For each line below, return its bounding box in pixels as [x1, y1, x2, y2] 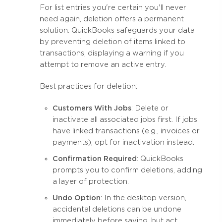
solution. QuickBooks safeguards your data [40, 26, 195, 34]
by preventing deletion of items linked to [40, 37, 185, 46]
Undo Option [53, 193, 101, 202]
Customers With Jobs [53, 104, 131, 112]
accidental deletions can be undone [53, 205, 181, 213]
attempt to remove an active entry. [40, 60, 166, 68]
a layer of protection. [53, 177, 129, 185]
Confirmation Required [53, 154, 137, 163]
